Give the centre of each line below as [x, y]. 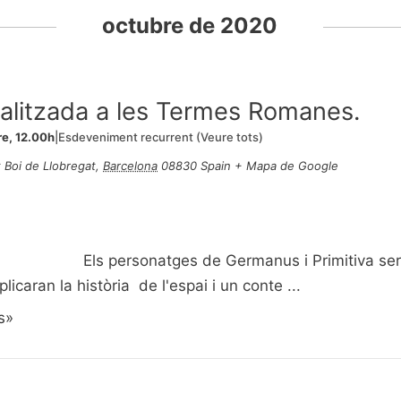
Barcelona [131, 166]
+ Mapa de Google [287, 166]
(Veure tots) [230, 137]
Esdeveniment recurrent [128, 137]
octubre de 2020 [190, 25]
